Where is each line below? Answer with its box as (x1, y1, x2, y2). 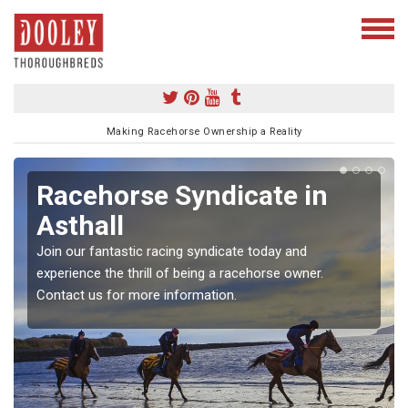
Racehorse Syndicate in (36, 178, 328, 211)
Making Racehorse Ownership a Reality (106, 125, 302, 138)
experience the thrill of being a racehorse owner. (36, 264, 323, 281)
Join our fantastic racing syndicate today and (36, 242, 307, 260)
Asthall (36, 209, 124, 241)
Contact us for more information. (36, 286, 237, 303)
